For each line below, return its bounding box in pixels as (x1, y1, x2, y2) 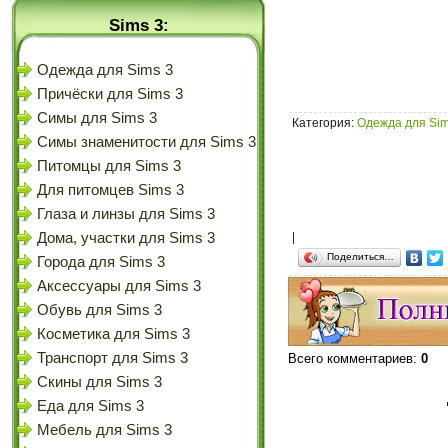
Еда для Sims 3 (37, 398, 144, 414)
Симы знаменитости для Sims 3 (37, 134, 256, 150)
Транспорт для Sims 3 (37, 350, 188, 366)
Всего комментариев (288, 351, 413, 367)
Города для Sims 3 (37, 254, 165, 270)
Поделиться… (327, 251, 394, 263)
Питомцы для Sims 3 (37, 158, 181, 174)
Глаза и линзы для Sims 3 (37, 206, 215, 222)
